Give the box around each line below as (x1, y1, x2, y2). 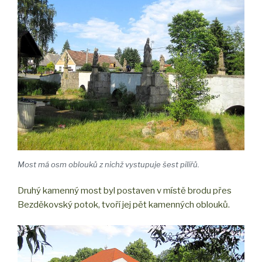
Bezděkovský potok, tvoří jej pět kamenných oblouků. (18, 199, 230, 211)
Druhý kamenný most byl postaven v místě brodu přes (18, 185, 232, 196)
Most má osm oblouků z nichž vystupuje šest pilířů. (18, 159, 199, 169)
